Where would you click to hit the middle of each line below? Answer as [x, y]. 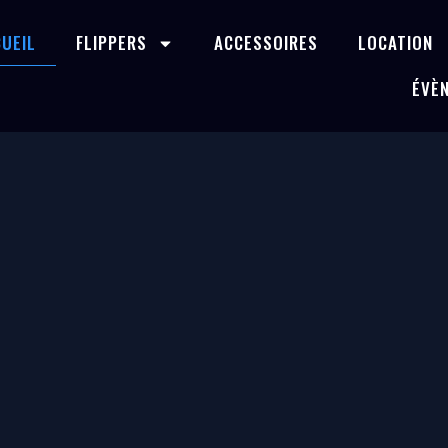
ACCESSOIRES [265, 42]
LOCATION [395, 42]
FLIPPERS [111, 42]
